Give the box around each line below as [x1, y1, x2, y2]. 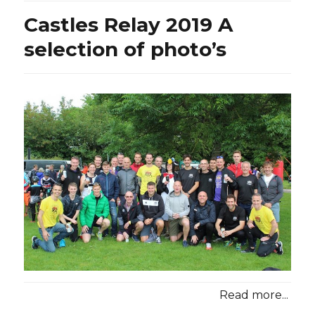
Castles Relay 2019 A [24, 12, 233, 37]
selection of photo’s [24, 37, 227, 61]
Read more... [219, 288, 288, 302]
